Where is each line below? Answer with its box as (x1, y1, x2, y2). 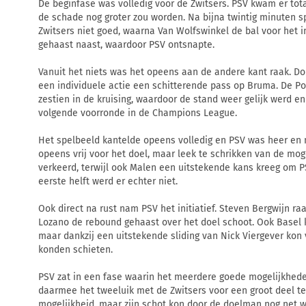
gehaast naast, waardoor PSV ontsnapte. (38, 38, 214, 51)
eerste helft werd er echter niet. (38, 175, 178, 187)
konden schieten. (38, 243, 113, 255)
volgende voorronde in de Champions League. (38, 107, 237, 119)
